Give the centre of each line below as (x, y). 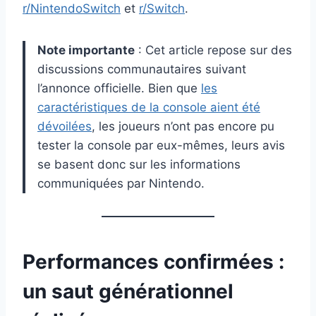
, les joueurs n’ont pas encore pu (183, 126)
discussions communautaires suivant (142, 69)
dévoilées (65, 126)
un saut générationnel (128, 291)
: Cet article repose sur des (213, 50)
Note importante (86, 50)
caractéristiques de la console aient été (149, 107)
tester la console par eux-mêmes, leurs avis (161, 145)
